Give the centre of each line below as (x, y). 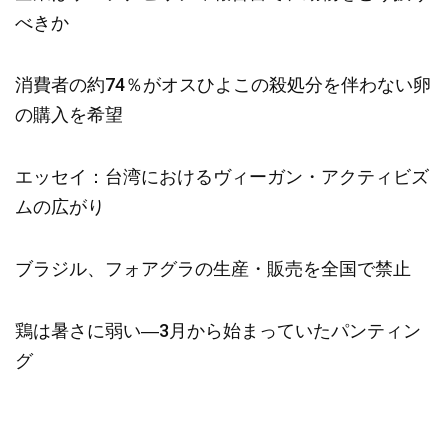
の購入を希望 (69, 114)
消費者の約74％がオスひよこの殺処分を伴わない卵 (223, 84)
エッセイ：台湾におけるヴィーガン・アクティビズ (222, 176)
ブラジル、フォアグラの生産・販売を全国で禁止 (213, 268)
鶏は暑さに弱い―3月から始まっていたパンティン (218, 330)
